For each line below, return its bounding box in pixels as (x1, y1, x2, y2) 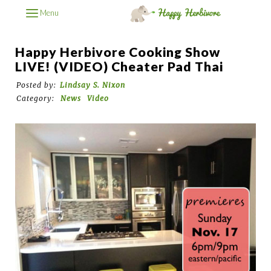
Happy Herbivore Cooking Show (15, 44, 220, 60)
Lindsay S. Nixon (60, 80, 125, 90)
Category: (16, 93, 57, 103)
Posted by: (16, 80, 56, 90)
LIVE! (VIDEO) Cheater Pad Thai (15, 58, 223, 74)
